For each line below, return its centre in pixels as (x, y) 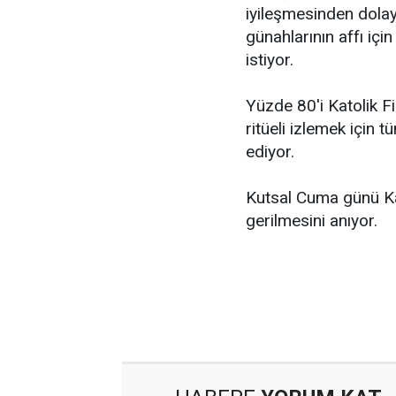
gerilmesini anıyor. (312, 221)
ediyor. (270, 152)
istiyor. (270, 60)
